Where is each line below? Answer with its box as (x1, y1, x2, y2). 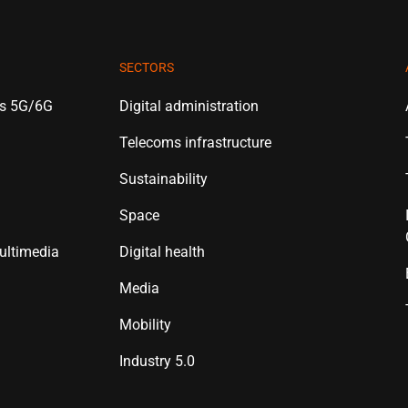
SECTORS (119, 60, 175, 75)
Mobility (119, 316, 172, 333)
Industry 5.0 (119, 352, 196, 370)
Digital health (119, 243, 206, 260)
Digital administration (119, 97, 260, 115)
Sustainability (119, 170, 209, 188)
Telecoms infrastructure (119, 134, 272, 151)
